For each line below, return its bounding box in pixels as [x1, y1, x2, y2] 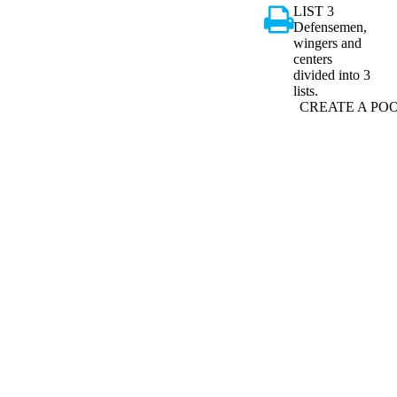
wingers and [293, 35, 362, 51]
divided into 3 [293, 67, 370, 82]
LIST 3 [293, 4, 334, 19]
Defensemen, [293, 19, 367, 35]
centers [293, 51, 332, 66]
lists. [293, 83, 318, 98]
